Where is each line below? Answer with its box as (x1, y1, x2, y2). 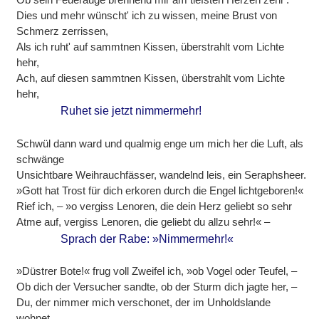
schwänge (16, 152, 65, 165)
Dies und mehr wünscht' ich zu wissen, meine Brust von (16, 9, 278, 22)
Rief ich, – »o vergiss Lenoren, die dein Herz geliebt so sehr (16, 199, 293, 212)
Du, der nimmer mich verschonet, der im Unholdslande (16, 296, 271, 309)
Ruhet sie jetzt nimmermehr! (61, 105, 202, 117)
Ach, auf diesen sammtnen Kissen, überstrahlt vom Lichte (16, 72, 286, 85)
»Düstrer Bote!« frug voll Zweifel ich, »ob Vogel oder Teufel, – (16, 265, 298, 278)
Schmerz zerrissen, (16, 25, 109, 38)
